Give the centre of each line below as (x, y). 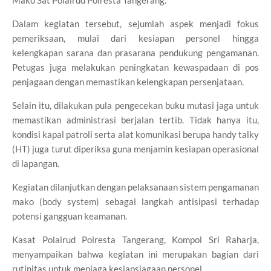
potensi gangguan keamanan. (70, 216)
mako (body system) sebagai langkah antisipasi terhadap (135, 201)
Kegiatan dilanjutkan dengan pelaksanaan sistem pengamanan (135, 187)
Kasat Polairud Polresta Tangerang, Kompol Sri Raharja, (135, 240)
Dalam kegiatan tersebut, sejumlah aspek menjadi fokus (135, 24)
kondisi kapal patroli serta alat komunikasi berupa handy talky (135, 134)
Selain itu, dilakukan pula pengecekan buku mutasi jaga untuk (135, 105)
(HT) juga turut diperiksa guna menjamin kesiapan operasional (135, 149)
